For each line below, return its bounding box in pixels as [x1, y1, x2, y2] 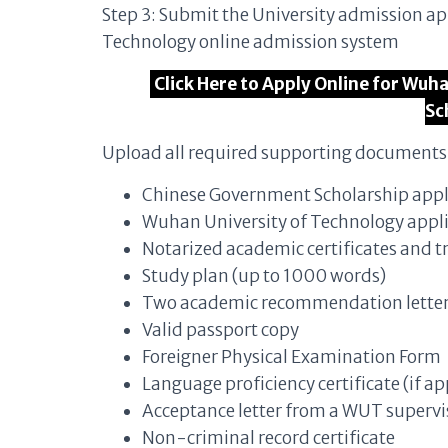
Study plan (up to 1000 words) [142, 265, 386, 287]
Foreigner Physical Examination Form [142, 346, 441, 368]
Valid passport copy [142, 319, 299, 341]
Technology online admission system [102, 31, 399, 53]
